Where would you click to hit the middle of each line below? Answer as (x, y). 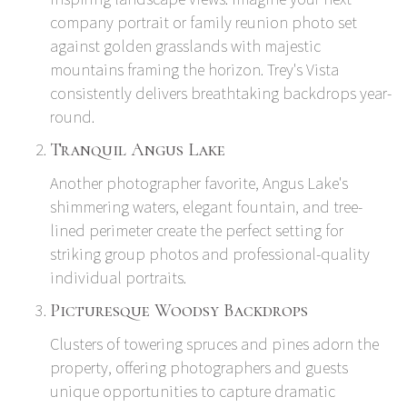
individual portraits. (118, 277)
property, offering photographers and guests (199, 367)
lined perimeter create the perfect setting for (197, 230)
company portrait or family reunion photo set (203, 22)
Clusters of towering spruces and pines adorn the (214, 343)
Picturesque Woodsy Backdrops (179, 310)
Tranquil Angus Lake (138, 149)
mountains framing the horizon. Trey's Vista (194, 69)
